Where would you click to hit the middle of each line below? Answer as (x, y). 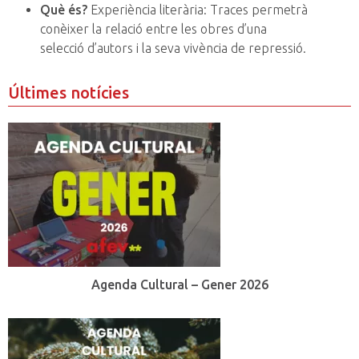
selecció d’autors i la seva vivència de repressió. (173, 48)
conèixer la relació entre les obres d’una (153, 29)
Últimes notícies (69, 93)
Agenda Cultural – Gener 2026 (179, 285)
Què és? (65, 10)
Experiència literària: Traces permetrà (199, 10)
